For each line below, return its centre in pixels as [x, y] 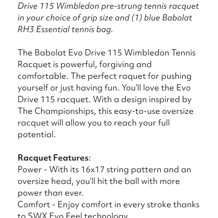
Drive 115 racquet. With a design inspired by [105, 99]
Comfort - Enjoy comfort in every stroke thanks [109, 204]
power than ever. [51, 193]
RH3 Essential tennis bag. [65, 29]
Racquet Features [53, 158]
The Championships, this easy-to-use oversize [106, 111]
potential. [37, 134]
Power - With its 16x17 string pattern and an [104, 169]
